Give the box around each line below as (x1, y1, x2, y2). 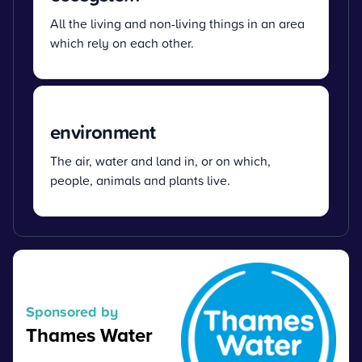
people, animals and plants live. (50, 170, 230, 189)
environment (50, 117, 156, 145)
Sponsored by (26, 300, 118, 322)
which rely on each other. (50, 33, 194, 52)
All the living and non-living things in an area (50, 14, 305, 32)
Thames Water (26, 320, 153, 349)
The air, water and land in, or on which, (50, 151, 271, 170)
